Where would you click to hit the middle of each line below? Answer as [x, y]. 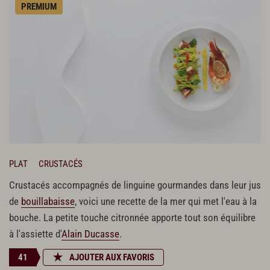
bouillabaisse [48, 201]
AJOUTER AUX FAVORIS [112, 257]
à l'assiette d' [35, 234]
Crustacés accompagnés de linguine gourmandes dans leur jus [135, 185]
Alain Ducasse [90, 234]
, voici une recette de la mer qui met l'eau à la [166, 201]
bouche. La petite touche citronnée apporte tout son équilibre [132, 218]
